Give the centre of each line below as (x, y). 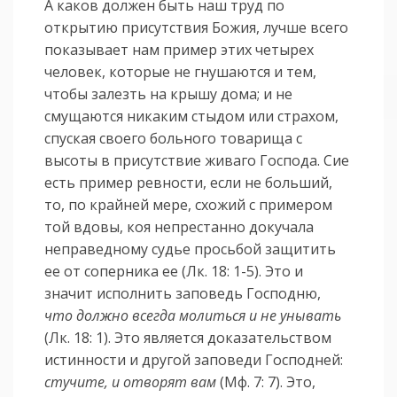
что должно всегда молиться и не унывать (193, 316)
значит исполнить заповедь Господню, (183, 294)
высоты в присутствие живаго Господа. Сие (197, 161)
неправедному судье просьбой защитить (191, 249)
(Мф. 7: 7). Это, (266, 382)
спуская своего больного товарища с (174, 139)
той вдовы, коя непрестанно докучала (179, 227)
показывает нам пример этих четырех (179, 50)
